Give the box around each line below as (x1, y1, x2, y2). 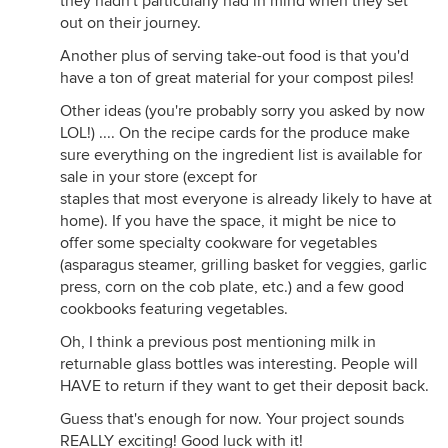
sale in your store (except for (60, 167, 257, 187)
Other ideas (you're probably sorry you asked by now (60, 101, 425, 121)
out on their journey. (60, 13, 201, 33)
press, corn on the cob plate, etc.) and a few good (60, 277, 404, 297)
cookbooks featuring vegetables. (60, 299, 288, 319)
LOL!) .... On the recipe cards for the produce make (60, 123, 410, 143)
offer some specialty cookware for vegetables (60, 233, 377, 253)
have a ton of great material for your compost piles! (60, 68, 414, 88)
